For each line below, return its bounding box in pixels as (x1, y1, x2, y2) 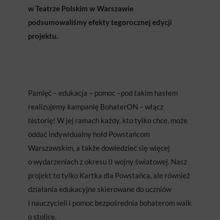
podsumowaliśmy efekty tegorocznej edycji (27, 18, 172, 27)
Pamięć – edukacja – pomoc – (27, 88, 121, 98)
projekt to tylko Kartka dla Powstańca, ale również (27, 171, 190, 180)
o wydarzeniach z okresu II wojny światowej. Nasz (27, 157, 187, 166)
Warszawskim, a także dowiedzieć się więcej (27, 143, 170, 153)
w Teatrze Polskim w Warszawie (27, 4, 134, 13)
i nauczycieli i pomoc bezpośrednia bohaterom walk (27, 198, 192, 208)
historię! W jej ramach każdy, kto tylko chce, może (27, 116, 188, 125)
